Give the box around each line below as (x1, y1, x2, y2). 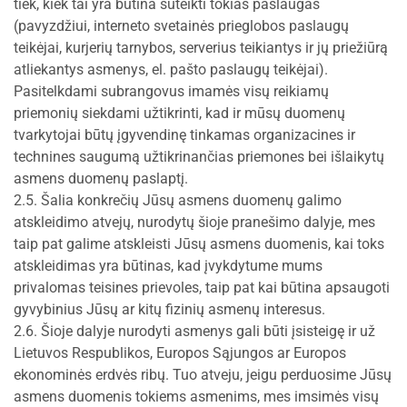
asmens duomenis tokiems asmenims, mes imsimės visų (14, 388, 379, 405)
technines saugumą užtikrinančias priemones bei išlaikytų (14, 148, 384, 165)
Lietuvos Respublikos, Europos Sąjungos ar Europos (14, 344, 346, 362)
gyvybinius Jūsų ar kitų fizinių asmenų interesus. (14, 301, 325, 318)
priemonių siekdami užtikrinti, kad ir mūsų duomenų (14, 104, 345, 122)
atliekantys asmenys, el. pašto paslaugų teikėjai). (14, 61, 328, 78)
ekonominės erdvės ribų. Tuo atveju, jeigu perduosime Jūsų (14, 366, 392, 383)
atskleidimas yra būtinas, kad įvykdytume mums (14, 257, 323, 274)
